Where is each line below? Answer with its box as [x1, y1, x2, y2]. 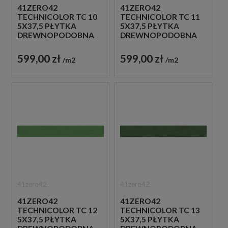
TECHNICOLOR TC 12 [17, 206, 97, 215]
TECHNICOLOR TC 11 [120, 12, 200, 22]
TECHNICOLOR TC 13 [120, 206, 200, 215]
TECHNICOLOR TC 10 [17, 12, 97, 22]
